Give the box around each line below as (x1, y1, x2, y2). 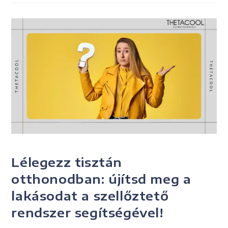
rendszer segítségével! (11, 204, 164, 220)
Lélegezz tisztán (11, 154, 123, 169)
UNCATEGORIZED (11, 140, 67, 149)
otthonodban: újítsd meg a (11, 170, 191, 186)
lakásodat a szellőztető (11, 187, 169, 203)
